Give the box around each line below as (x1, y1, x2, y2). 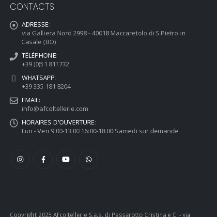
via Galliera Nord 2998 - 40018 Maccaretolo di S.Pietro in (22, 29, 186, 38)
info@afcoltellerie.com (22, 104, 89, 113)
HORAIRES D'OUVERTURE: (22, 118, 96, 127)
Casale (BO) (21, 37, 56, 46)
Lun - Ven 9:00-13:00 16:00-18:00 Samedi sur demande (22, 126, 179, 136)
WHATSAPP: (22, 73, 57, 82)
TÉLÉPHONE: (22, 51, 58, 60)
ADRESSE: (22, 20, 50, 29)
